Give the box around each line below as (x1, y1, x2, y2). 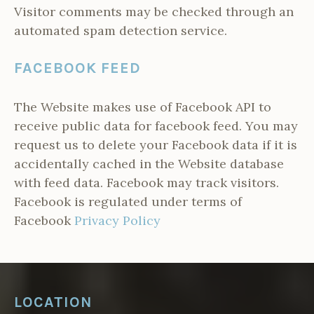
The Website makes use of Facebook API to (14, 98, 271, 115)
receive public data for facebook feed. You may (14, 117, 298, 134)
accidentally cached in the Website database (14, 155, 284, 172)
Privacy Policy (74, 212, 161, 228)
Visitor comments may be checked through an (14, 3, 294, 20)
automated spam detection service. (14, 22, 227, 39)
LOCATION (14, 292, 93, 310)
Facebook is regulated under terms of (14, 193, 242, 210)
